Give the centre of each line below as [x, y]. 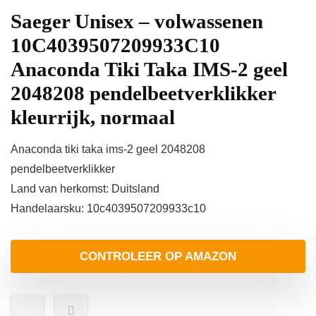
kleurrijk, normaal [93, 117]
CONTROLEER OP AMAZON [158, 256]
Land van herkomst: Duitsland [85, 189]
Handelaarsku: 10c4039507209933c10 [108, 208]
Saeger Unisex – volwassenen [137, 21]
